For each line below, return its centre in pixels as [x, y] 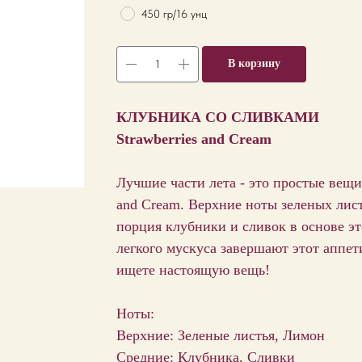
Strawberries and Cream [194, 139]
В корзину [254, 63]
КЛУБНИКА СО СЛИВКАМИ [218, 117]
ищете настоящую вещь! [193, 269]
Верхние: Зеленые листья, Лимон [221, 335]
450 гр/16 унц [174, 13]
